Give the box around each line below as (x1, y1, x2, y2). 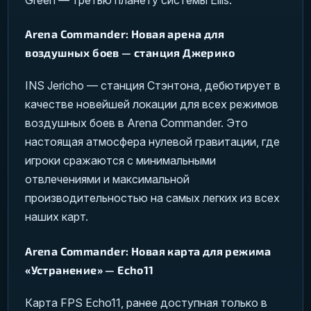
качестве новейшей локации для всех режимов (25, 97, 279, 112)
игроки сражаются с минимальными (25, 153, 217, 168)
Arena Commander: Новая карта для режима (25, 244, 271, 258)
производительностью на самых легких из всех (25, 191, 280, 205)
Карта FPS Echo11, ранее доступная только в (25, 295, 268, 310)
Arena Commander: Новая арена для (25, 27, 225, 41)
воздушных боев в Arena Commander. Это (25, 116, 249, 131)
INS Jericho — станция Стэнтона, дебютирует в (25, 78, 281, 93)
